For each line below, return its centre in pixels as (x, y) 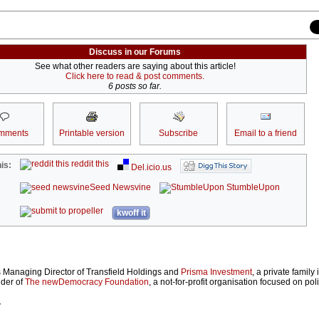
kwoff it (131, 213)
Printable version (91, 134)
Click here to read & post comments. (135, 77)
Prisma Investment (216, 272)
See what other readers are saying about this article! (135, 67)
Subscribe (178, 134)
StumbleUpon (252, 188)
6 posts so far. (135, 87)
